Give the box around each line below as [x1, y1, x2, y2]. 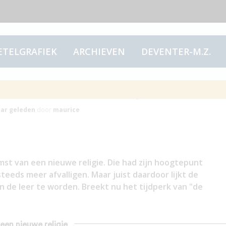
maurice [52, 105, 80, 114]
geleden [7, 105, 35, 114]
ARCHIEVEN [73, 45, 125, 58]
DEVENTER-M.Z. [141, 45, 211, 58]
